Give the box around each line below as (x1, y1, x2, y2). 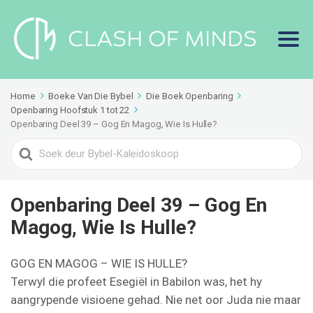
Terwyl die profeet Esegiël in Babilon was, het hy (10, 274, 262, 289)
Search (10, 140, 47, 154)
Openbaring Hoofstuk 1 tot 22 (10, 104, 130, 115)
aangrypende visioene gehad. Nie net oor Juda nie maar (10, 292, 301, 307)
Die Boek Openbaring (146, 90, 233, 101)
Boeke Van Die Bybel (48, 90, 133, 101)
